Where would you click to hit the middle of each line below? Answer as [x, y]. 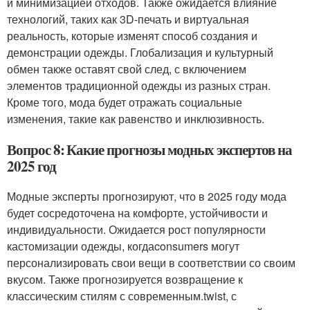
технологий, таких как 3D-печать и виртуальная [128, 19]
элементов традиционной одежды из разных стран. [139, 85]
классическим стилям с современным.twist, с [122, 296]
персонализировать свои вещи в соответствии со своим [151, 263]
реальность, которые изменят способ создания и [132, 36]
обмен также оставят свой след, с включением [127, 69]
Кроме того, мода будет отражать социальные [125, 102]
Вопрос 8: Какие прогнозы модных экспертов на [149, 149]
